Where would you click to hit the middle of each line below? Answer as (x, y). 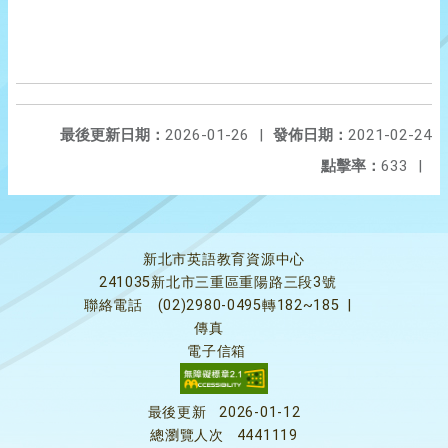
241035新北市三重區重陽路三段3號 (217, 282)
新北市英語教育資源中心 (224, 259)
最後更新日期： (112, 135)
